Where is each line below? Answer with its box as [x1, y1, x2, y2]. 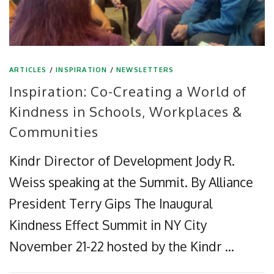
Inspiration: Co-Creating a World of [9, 82, 246, 100]
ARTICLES [9, 65, 47, 74]
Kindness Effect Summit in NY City [9, 216, 207, 233]
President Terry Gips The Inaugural [9, 194, 212, 212]
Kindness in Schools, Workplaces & [9, 102, 243, 120]
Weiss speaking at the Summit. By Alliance [9, 173, 253, 190]
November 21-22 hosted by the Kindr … [9, 237, 234, 254]
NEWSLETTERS [116, 65, 174, 74]
